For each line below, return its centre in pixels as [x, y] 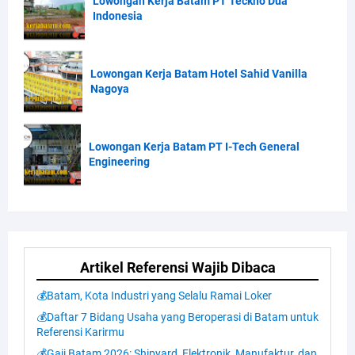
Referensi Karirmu [80, 332]
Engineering [119, 161]
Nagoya [110, 88]
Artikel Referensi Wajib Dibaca [177, 267]
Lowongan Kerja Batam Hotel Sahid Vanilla [199, 73]
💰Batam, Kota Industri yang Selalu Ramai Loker [154, 295]
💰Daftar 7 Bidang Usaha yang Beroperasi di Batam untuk [177, 317]
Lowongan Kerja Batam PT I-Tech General [194, 146]
